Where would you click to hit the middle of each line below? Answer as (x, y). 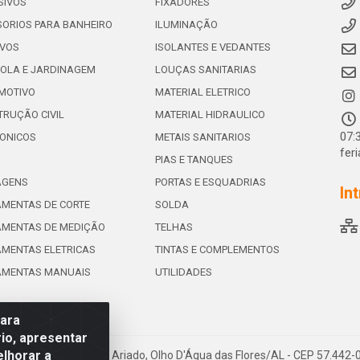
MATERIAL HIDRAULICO (210, 115)
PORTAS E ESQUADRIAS (210, 182)
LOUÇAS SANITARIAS (205, 70)
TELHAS (174, 227)
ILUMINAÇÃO (186, 25)
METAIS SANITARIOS (202, 137)
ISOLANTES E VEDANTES (213, 47)
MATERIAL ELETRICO (202, 92)
